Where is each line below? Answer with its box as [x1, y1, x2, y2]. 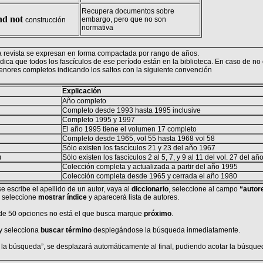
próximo [143, 210, 171, 218]
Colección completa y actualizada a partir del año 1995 [62, 163, 238, 171]
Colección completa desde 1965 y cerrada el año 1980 [62, 172, 237, 180]
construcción [25, 16, 66, 24]
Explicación [62, 87, 102, 96]
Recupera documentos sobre [81, 7, 174, 15]
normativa [81, 23, 113, 32]
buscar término [40, 226, 92, 234]
